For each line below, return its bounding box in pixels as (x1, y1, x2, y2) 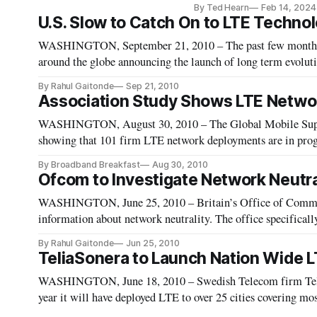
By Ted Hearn (193, 2, 250, 13)
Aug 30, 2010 (151, 159, 209, 170)
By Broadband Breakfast (38, 159, 140, 170)
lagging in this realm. (38, 70, 137, 86)
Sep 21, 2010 (125, 81, 180, 91)
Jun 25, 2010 (125, 238, 180, 248)
